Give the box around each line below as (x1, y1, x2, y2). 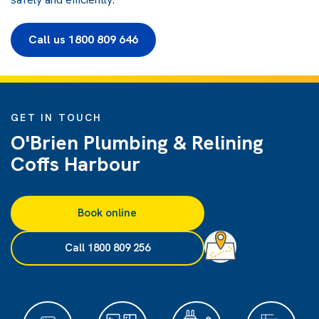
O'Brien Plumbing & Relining (11, 129, 263, 155)
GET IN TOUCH (11, 110, 102, 124)
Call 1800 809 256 (64, 240, 150, 255)
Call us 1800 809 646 (28, 31, 138, 47)
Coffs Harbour (11, 150, 140, 177)
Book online (78, 205, 137, 220)
